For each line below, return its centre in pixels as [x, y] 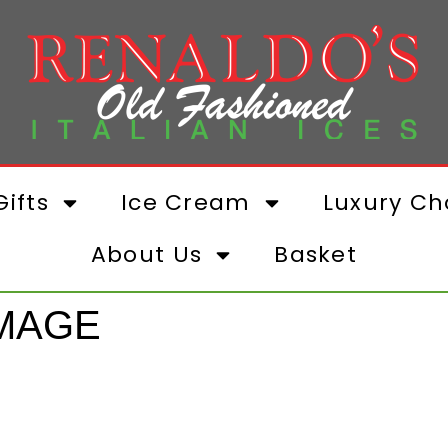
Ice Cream [185, 202]
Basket [316, 254]
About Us [146, 254]
